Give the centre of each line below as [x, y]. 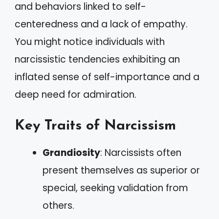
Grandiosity [71, 153]
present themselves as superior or [121, 170]
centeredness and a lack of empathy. [101, 24]
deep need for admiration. [76, 95]
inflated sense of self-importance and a [107, 77]
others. [58, 205]
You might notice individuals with [90, 42]
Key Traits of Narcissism [95, 126]
